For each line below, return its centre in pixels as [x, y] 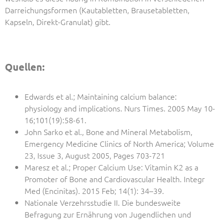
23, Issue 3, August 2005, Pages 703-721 [95, 155]
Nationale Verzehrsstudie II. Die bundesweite [103, 202]
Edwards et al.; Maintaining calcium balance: [101, 96]
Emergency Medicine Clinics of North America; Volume [119, 143]
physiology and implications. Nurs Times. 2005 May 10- [120, 108]
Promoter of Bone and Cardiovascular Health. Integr [115, 179]
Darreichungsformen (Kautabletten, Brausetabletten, [97, 10]
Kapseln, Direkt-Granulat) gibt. [58, 21]
